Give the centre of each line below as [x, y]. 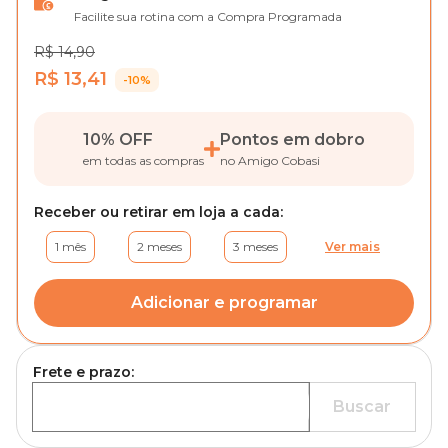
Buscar [362, 406]
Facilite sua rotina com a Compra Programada [208, 16]
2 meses [159, 246]
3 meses [255, 246]
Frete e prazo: [83, 372]
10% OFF [118, 139]
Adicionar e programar [224, 302]
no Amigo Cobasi [270, 160]
